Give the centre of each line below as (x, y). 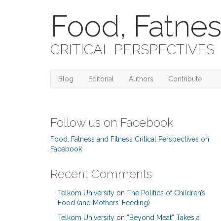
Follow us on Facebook (112, 123)
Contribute (185, 79)
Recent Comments (101, 174)
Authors (141, 79)
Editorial (101, 79)
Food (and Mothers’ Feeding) (104, 203)
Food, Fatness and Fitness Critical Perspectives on (130, 139)
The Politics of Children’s (166, 193)
